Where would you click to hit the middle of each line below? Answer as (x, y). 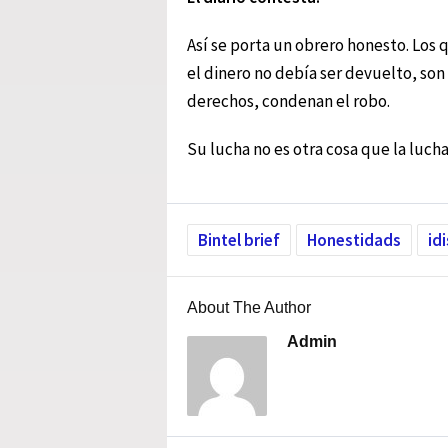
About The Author (249, 307)
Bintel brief (239, 239)
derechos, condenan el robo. (288, 100)
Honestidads (354, 239)
